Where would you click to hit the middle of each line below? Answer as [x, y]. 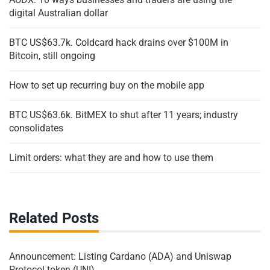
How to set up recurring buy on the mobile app [107, 86]
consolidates [36, 128]
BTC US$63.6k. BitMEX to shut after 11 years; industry [124, 115]
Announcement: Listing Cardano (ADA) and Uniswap [120, 257]
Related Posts [54, 218]
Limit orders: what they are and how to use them [111, 158]
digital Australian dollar [58, 13]
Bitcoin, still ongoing [52, 56]
